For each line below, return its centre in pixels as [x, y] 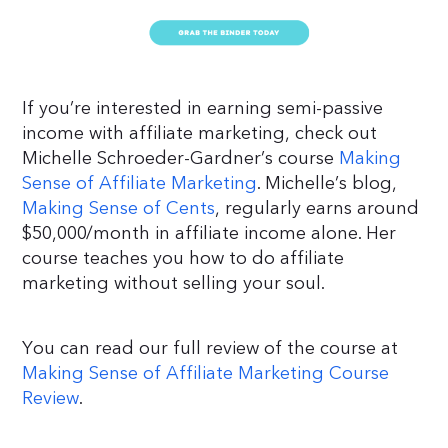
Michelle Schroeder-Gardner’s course [181, 158]
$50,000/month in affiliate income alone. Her [209, 233]
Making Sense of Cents [119, 208]
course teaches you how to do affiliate [183, 258]
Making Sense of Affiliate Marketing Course [206, 373]
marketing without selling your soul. [174, 283]
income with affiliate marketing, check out [200, 133]
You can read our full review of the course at [210, 348]
